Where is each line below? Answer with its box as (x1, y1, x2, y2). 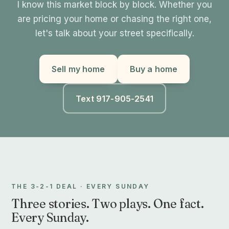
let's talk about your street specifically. (35, 28, 194, 38)
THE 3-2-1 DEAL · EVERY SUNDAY (11, 182, 150, 190)
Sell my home (51, 64, 105, 74)
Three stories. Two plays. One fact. (11, 196, 204, 211)
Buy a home (129, 64, 178, 74)
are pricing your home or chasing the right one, (17, 14, 212, 24)
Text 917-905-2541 (76, 93, 153, 104)
